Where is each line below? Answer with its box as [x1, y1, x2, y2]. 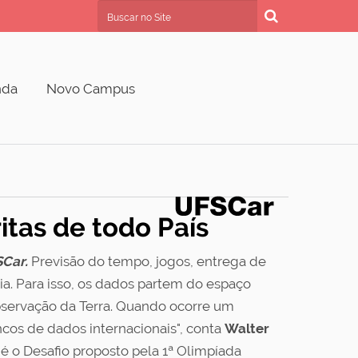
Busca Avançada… [97, 2, 204, 18]
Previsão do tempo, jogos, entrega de [28, 253, 266, 269]
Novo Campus [46, 81, 135, 97]
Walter [225, 320, 269, 336]
